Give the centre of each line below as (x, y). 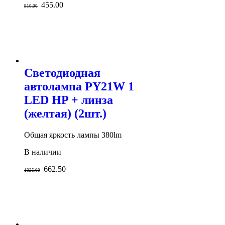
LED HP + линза (69, 100)
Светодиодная (62, 73)
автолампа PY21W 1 (79, 86)
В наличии (43, 152)
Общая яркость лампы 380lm (73, 135)
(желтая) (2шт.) (65, 113)
